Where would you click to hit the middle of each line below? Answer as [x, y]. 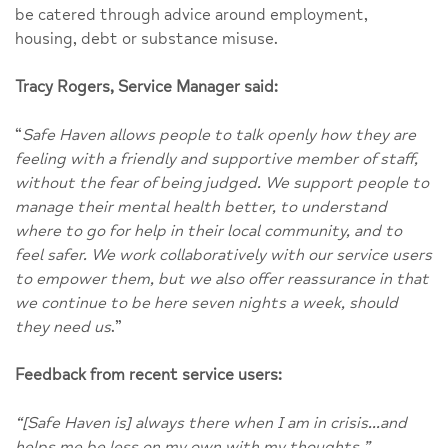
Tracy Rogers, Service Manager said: [146, 86]
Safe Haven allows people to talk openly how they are [219, 134]
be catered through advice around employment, [191, 14]
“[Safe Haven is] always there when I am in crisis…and [211, 422]
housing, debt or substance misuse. [146, 38]
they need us [63, 326]
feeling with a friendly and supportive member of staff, [216, 158]
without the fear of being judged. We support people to [222, 182]
